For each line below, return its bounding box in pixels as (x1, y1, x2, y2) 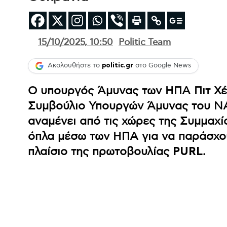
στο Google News (133, 62, 191, 69)
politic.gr (102, 62, 133, 69)
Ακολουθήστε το (48, 62, 102, 69)
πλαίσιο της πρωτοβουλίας (28, 145, 173, 157)
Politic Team (119, 37, 171, 47)
